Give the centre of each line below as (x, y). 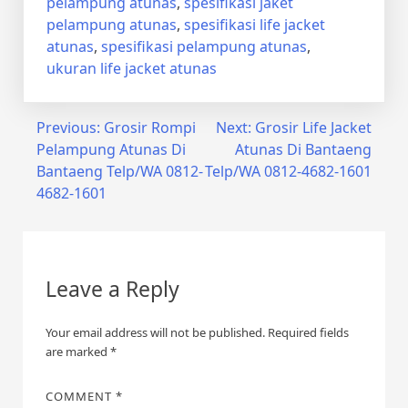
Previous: (68, 127)
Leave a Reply (112, 288)
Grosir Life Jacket (313, 127)
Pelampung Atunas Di (111, 149)
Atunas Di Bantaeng (303, 149)
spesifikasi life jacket (255, 24)
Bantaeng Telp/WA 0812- (120, 171)
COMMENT (81, 396)
